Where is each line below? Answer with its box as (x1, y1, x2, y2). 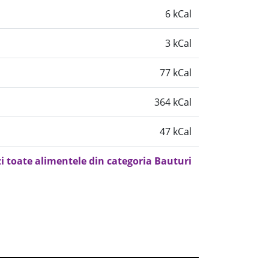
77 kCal (160, 66, 192, 79)
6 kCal (165, 7, 192, 20)
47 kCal (160, 125, 192, 138)
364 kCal (154, 95, 192, 109)
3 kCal (165, 37, 192, 50)
